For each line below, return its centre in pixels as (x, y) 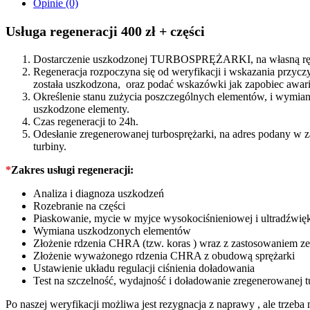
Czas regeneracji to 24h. (86, 121)
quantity (22, 22)
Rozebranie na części (79, 206)
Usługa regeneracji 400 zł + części (105, 31)
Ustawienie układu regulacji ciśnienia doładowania (144, 268)
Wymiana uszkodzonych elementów (112, 230)
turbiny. (50, 146)
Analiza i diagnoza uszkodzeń (99, 193)
